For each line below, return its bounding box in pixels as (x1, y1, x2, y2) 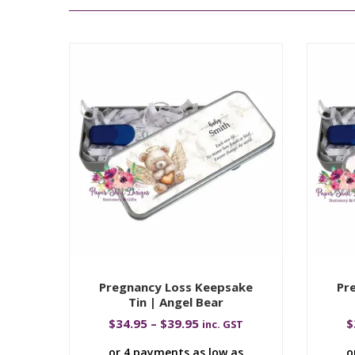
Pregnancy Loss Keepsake (99, 278, 253, 295)
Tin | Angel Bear (128, 293, 223, 310)
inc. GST (202, 316, 243, 331)
